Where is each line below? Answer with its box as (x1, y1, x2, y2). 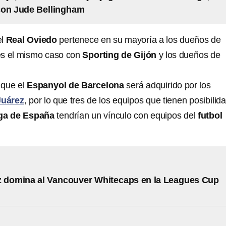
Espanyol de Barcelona (27, 80, 124, 90)
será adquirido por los (124, 80, 211, 90)
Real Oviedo (6, 35, 58, 45)
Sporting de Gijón (82, 50, 157, 60)
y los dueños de (156, 50, 220, 60)
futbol (197, 110, 222, 121)
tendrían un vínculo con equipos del (54, 110, 198, 121)
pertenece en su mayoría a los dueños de (57, 35, 221, 45)
